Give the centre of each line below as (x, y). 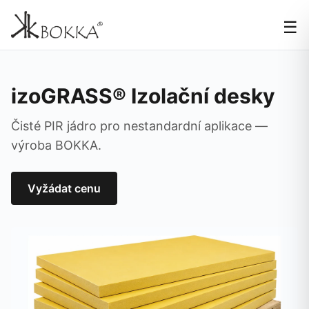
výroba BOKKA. (56, 145)
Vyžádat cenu (64, 188)
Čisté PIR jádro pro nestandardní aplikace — (139, 126)
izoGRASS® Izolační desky (143, 96)
